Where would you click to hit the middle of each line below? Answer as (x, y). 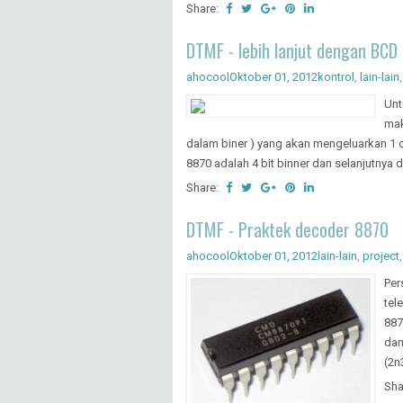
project (381, 255)
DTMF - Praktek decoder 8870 (287, 229)
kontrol (336, 76)
